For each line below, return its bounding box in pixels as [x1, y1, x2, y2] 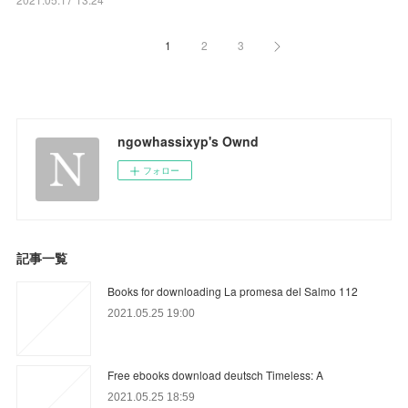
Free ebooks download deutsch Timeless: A [107, 366, 324, 382]
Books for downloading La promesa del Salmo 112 [107, 282, 359, 299]
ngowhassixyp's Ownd [117, 131, 260, 150]
